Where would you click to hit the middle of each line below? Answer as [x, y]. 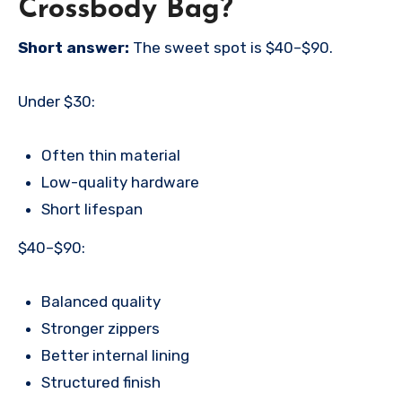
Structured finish [100, 383]
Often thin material [110, 156]
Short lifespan [92, 210]
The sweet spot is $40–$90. [231, 48]
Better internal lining [115, 356]
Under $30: [57, 102]
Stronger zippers [100, 329]
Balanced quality [100, 302]
